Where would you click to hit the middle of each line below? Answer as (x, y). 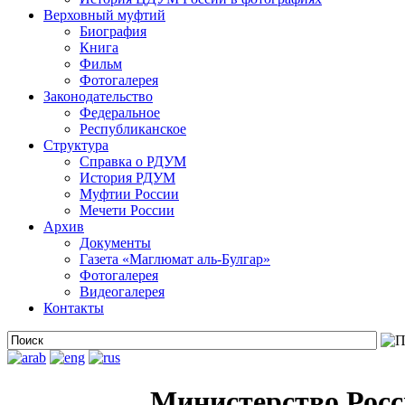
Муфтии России (129, 194)
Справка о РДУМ (133, 161)
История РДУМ (127, 178)
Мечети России (127, 210)
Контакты (74, 308)
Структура (76, 145)
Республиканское (133, 129)
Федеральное (120, 113)
